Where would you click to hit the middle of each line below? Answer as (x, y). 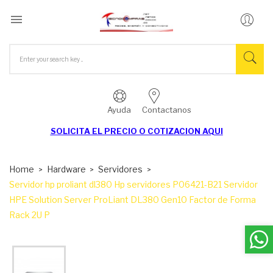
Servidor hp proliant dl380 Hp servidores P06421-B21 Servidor (133, 184)
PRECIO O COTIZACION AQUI (163, 131)
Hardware (66, 169)
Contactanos (166, 109)
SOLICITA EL (77, 131)
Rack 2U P (30, 214)
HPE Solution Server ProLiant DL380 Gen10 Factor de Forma (133, 199)
